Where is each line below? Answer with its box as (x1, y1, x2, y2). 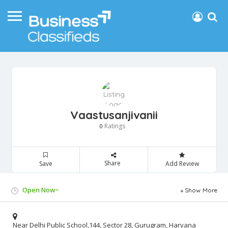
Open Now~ (22, 185, 59, 195)
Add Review (165, 159, 199, 168)
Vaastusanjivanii (70, 108, 158, 123)
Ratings (103, 122, 125, 131)
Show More (184, 186, 218, 194)
